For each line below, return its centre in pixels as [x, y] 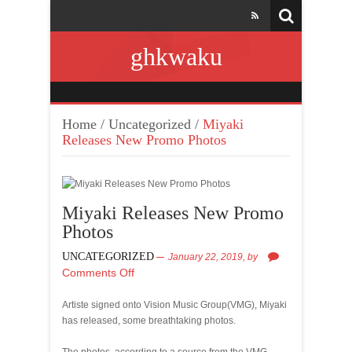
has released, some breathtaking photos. [149, 321]
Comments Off [98, 273]
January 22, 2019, [208, 257]
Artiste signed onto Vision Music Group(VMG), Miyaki [174, 305]
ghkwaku [176, 57]
